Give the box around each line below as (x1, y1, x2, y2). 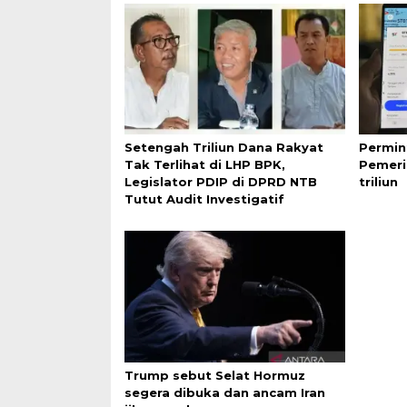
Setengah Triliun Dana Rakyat (124, 140, 323, 155)
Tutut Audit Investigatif (124, 192, 284, 207)
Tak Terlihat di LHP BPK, (124, 157, 285, 173)
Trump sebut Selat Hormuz (124, 367, 305, 382)
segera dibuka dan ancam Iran (124, 384, 325, 400)
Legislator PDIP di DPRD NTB (124, 174, 317, 190)
